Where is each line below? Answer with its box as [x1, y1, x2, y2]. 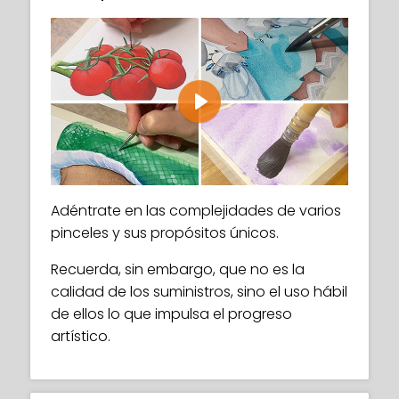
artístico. [51, 326, 110, 347]
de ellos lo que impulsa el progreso [51, 304, 292, 325]
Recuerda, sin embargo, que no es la [51, 259, 305, 281]
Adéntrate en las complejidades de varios [51, 200, 341, 222]
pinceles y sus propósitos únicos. [51, 223, 279, 244]
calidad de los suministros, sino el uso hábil [51, 281, 347, 303]
